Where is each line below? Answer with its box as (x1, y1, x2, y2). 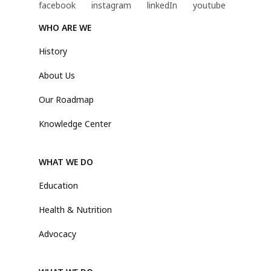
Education (39, 179, 78, 191)
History (39, 45, 67, 57)
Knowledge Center (39, 117, 111, 129)
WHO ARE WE (39, 21, 91, 33)
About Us (39, 69, 75, 81)
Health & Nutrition (39, 203, 112, 215)
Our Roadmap (39, 93, 94, 105)
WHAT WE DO (39, 155, 93, 168)
